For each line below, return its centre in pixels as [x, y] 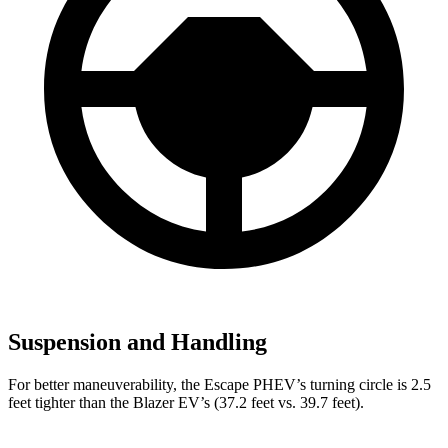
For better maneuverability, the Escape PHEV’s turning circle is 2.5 [219, 384]
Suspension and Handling [137, 341]
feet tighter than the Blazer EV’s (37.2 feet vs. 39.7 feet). [186, 402]
